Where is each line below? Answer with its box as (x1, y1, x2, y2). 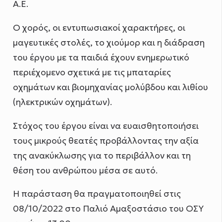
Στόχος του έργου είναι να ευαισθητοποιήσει (13, 120, 199, 131)
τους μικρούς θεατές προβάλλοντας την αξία (13, 135, 199, 146)
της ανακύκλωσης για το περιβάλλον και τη (13, 150, 191, 161)
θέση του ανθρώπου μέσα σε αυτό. (13, 165, 158, 176)
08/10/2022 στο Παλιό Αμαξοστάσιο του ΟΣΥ (13, 203, 204, 215)
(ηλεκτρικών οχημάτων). (13, 97, 112, 108)
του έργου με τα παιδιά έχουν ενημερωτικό (13, 52, 190, 63)
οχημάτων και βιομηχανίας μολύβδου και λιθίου (13, 82, 209, 93)
